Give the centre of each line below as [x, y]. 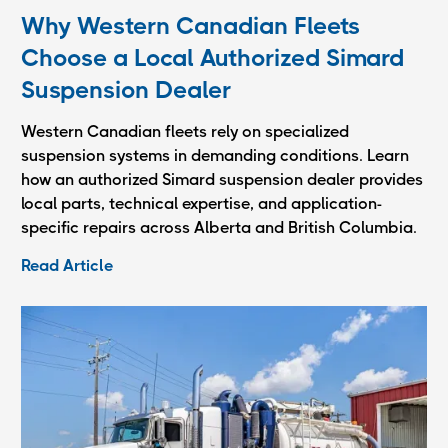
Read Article [67, 265]
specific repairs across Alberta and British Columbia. [219, 227]
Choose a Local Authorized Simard [212, 57]
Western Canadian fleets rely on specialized [185, 131]
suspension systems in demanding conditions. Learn [215, 155]
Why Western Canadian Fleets [190, 25]
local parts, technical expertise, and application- [201, 203]
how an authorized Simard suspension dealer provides [222, 179]
